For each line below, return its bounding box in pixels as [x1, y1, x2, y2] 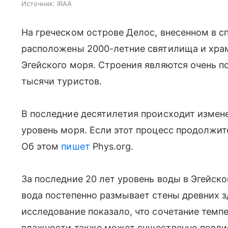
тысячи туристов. [21, 76, 102, 87]
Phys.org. [90, 141, 134, 152]
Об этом [21, 141, 62, 152]
